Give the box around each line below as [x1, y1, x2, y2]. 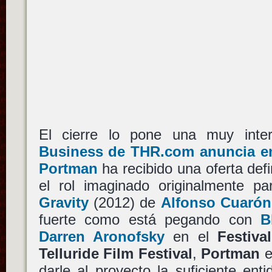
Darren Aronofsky [38, 228, 165, 245]
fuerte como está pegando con [38, 211, 261, 228]
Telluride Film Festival [38, 245, 192, 262]
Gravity [38, 194, 89, 211]
